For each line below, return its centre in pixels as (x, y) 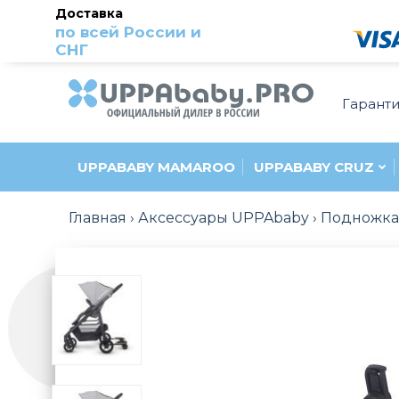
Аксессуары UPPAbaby (224, 218)
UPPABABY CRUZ (314, 167)
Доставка (89, 13)
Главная (98, 218)
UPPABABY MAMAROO (156, 167)
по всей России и (128, 32)
